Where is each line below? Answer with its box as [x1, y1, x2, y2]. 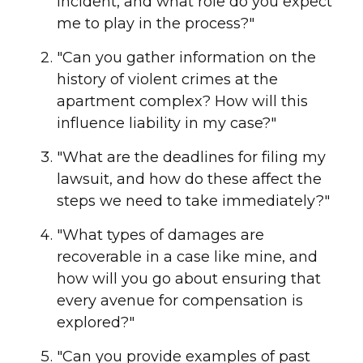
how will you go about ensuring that [57, 270, 321, 288]
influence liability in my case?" [57, 114, 276, 133]
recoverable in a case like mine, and [57, 248, 318, 267]
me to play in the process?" [57, 15, 254, 33]
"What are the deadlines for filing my [57, 148, 326, 167]
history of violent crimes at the [57, 70, 278, 89]
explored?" [57, 314, 135, 332]
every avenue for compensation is [57, 292, 303, 310]
